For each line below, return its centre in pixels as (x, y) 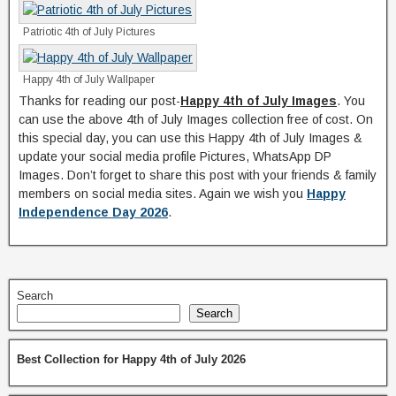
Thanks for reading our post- (99, 100)
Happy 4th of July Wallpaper (89, 79)
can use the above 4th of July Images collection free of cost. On (196, 119)
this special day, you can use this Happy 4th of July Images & (190, 137)
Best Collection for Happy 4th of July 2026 (131, 359)
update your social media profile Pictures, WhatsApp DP (175, 156)
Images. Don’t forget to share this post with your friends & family (198, 175)
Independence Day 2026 (93, 212)
